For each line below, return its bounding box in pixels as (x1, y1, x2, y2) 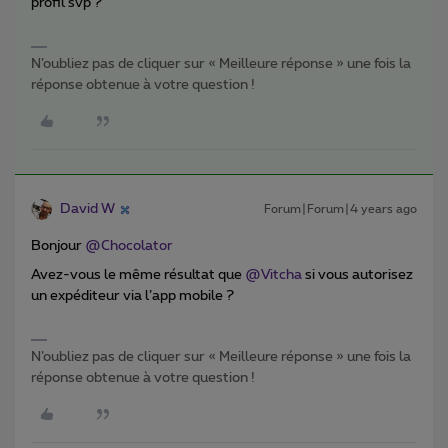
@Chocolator (85, 239, 173, 254)
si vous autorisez (302, 268, 413, 283)
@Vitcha (245, 268, 302, 283)
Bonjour (31, 239, 85, 254)
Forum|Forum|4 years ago (264, 203, 417, 216)
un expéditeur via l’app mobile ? (31, 289, 234, 304)
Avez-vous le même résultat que (31, 268, 245, 283)
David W (60, 202, 115, 217)
